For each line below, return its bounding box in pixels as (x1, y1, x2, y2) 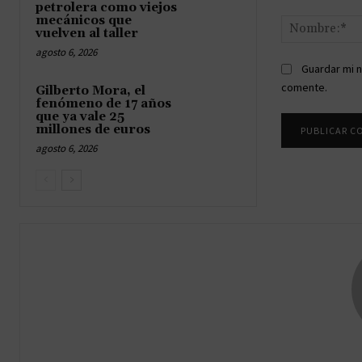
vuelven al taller (36, 25, 138, 41)
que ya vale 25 (36, 108, 124, 124)
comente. (280, 80, 327, 95)
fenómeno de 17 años (36, 95, 171, 112)
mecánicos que (36, 12, 132, 28)
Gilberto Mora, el (36, 82, 145, 99)
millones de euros (36, 121, 150, 137)
